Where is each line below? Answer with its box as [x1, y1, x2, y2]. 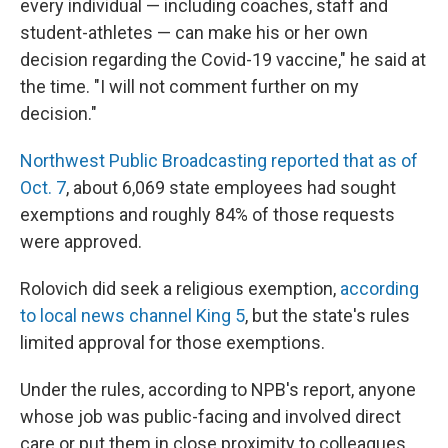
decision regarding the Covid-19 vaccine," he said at [20, 49, 426, 70]
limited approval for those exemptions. [20, 332, 325, 353]
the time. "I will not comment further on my [20, 76, 359, 97]
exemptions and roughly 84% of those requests [20, 204, 395, 225]
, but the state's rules [245, 305, 410, 326]
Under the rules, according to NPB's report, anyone [20, 379, 416, 400]
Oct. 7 [20, 177, 66, 198]
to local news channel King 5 [20, 305, 245, 326]
